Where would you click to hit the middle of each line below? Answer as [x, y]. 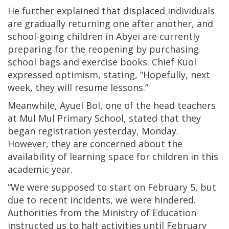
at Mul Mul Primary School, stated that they [104, 118]
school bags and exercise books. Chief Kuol [102, 62]
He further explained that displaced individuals [111, 11]
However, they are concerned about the [95, 144]
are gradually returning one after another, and [110, 24]
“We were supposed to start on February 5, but [112, 187]
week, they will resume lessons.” [78, 88]
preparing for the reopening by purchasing [103, 49]
